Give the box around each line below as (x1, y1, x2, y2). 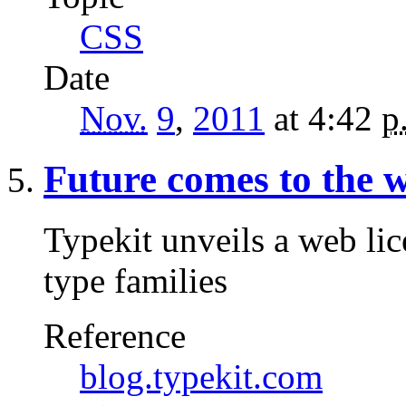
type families (43, 260, 227, 300)
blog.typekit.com (80, 356, 323, 396)
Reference (43, 315, 186, 355)
